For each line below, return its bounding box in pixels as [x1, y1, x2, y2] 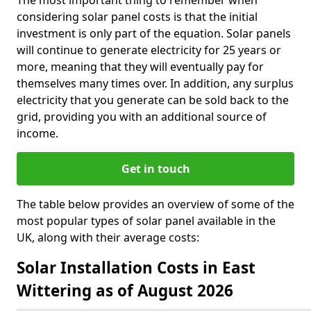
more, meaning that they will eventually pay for [17, 59, 264, 74]
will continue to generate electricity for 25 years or [17, 42, 281, 58]
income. [17, 126, 58, 141]
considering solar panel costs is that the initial [17, 9, 258, 24]
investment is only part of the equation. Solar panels [17, 26, 291, 41]
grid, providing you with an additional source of [17, 109, 267, 124]
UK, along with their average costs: [17, 230, 199, 245]
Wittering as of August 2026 [17, 280, 233, 301]
